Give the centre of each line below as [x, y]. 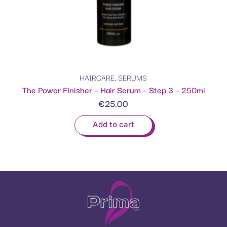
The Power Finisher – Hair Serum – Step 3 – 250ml [113, 90]
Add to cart [113, 125]
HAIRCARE [97, 78]
